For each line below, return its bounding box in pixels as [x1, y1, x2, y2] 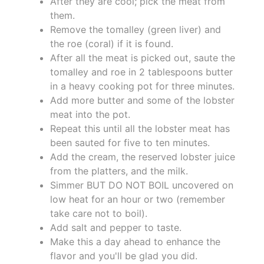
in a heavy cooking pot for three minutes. [50, 80, 235, 92]
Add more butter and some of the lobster [50, 94, 235, 106]
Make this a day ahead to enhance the [50, 235, 220, 247]
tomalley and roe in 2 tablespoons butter [50, 65, 233, 78]
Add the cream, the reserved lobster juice [50, 150, 235, 163]
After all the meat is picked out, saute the [50, 51, 235, 64]
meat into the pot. [50, 108, 130, 120]
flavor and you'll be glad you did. [50, 249, 197, 262]
